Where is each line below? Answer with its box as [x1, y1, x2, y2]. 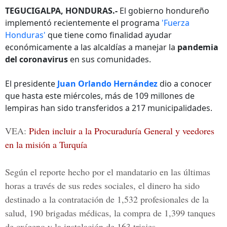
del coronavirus [5, 54, 68, 65]
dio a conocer [158, 78, 212, 89]
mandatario [113, 166, 157, 178]
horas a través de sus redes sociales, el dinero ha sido [5, 179, 200, 192]
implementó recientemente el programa [5, 17, 162, 28]
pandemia [177, 42, 218, 53]
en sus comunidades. [68, 54, 151, 65]
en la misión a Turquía [5, 138, 87, 150]
